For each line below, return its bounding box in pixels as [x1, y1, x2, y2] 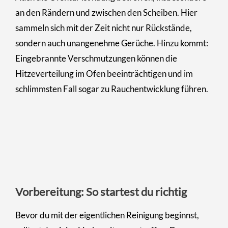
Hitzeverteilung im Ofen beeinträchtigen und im [15, 68, 193, 79]
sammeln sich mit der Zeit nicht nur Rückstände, [15, 22, 192, 33]
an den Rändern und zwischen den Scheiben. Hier [15, 7, 197, 18]
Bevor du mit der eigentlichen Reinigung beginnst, [15, 209, 199, 220]
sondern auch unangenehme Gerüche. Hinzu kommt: [15, 37, 208, 48]
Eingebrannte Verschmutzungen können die [15, 52, 177, 64]
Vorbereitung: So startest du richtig [15, 184, 187, 198]
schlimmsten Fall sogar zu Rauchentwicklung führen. [15, 83, 208, 94]
